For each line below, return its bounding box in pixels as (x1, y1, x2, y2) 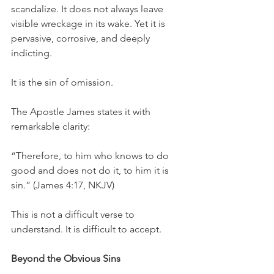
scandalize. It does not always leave (11, 3, 166, 15)
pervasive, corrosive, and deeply (11, 32, 152, 45)
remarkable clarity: (11, 120, 90, 133)
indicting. (11, 47, 52, 59)
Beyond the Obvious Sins (11, 253, 120, 265)
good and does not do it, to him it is (11, 165, 171, 177)
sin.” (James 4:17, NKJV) (11, 179, 114, 191)
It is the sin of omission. (11, 76, 113, 89)
